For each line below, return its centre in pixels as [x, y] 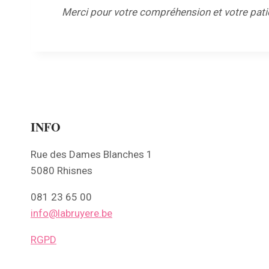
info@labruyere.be [71, 213]
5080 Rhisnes [62, 170]
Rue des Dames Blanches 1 [92, 154]
